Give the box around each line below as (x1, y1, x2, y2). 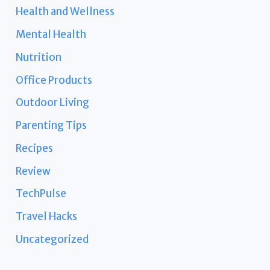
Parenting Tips (16, 119, 87, 133)
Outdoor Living (16, 96, 90, 110)
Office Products (16, 73, 93, 87)
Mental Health (16, 28, 87, 42)
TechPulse (16, 187, 67, 201)
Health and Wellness (16, 5, 115, 19)
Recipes (16, 141, 54, 155)
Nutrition (16, 50, 62, 64)
